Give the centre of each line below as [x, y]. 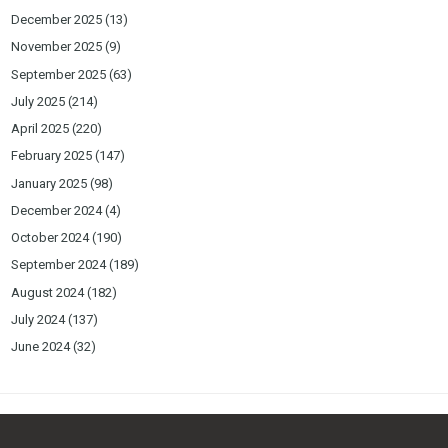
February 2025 [52, 156]
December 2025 [57, 19]
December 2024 [57, 210]
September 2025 [59, 74]
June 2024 [41, 346]
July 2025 [38, 101]
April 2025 [40, 128]
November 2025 [57, 47]
